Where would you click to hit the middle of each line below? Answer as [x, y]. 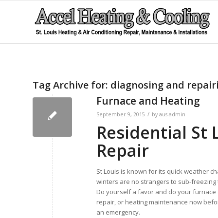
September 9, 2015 [121, 114]
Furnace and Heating [148, 101]
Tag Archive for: [72, 85]
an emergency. [118, 212]
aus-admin [172, 114]
